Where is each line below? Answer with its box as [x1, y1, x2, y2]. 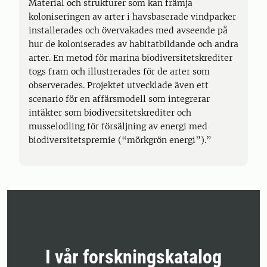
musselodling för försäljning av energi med [29, 121, 207, 132]
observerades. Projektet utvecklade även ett [29, 80, 209, 91]
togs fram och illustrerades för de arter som [29, 66, 210, 77]
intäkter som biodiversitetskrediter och [29, 107, 191, 118]
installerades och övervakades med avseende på [29, 25, 228, 36]
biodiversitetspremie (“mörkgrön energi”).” [29, 135, 212, 145]
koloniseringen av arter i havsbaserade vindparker [29, 11, 236, 22]
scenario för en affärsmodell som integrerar [29, 94, 210, 104]
